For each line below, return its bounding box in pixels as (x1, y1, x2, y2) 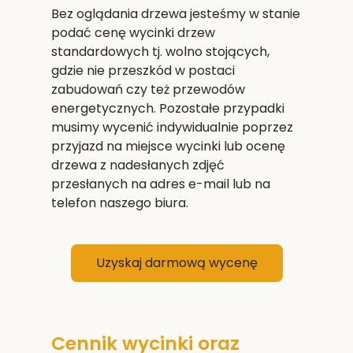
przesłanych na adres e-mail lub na (50, 174, 270, 193)
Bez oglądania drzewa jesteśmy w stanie (50, 4, 300, 23)
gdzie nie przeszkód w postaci (50, 61, 235, 80)
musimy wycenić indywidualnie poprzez (50, 117, 293, 136)
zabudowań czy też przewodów (50, 80, 245, 98)
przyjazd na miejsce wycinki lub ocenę (50, 136, 285, 155)
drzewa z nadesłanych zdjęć (50, 155, 225, 174)
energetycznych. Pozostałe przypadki (50, 98, 284, 117)
